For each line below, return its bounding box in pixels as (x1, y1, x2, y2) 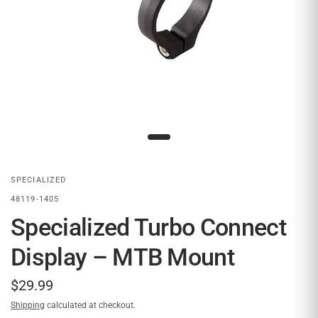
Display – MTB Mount (11, 243, 235, 271)
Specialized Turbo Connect (11, 213, 287, 241)
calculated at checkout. (45, 300, 136, 310)
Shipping (11, 300, 45, 310)
